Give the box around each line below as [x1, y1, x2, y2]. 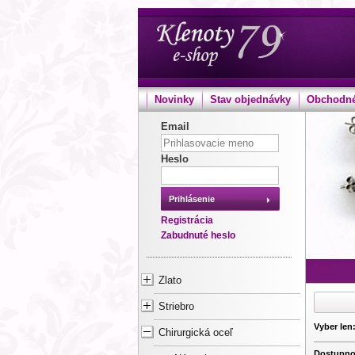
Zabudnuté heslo [161, 230, 235, 241]
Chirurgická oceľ [158, 327, 233, 338]
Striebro [158, 301, 194, 312]
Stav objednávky [210, 94, 291, 105]
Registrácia [161, 215, 213, 226]
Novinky [155, 94, 194, 105]
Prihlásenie [169, 194, 215, 204]
